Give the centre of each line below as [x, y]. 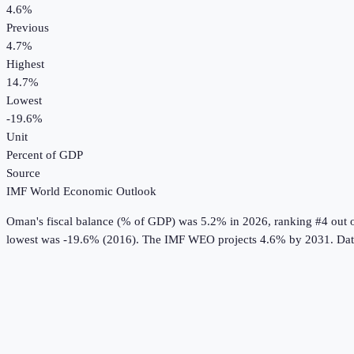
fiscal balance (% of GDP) [111, 222]
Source [23, 173]
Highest [25, 64]
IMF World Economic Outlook [81, 192]
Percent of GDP [45, 155]
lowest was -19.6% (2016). [73, 240]
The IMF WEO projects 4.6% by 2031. [236, 240]
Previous [28, 28]
